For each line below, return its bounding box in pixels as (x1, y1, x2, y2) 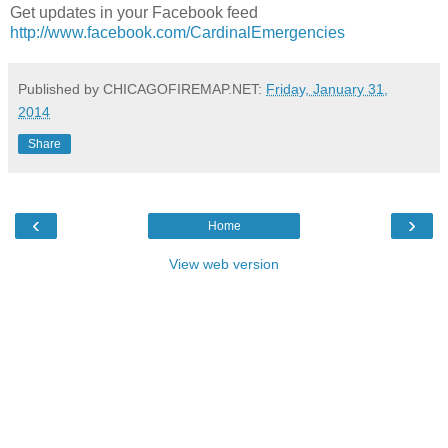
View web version (169, 256, 279, 273)
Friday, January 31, (266, 81, 388, 98)
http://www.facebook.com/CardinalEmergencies (10, 24, 345, 42)
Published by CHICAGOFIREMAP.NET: (18, 81, 266, 98)
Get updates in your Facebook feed (10, 4, 258, 22)
